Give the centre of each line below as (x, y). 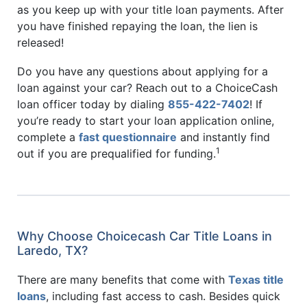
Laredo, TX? (52, 250)
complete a (48, 137)
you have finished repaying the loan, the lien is (137, 26)
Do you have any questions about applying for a (143, 71)
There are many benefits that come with (123, 279)
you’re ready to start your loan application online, (146, 120)
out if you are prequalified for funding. (116, 153)
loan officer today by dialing (93, 104)
